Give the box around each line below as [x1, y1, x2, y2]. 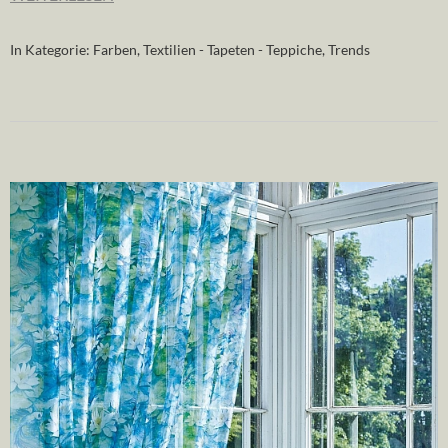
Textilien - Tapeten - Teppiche [143, 41, 322, 59]
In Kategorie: [10, 41, 93, 59]
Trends [328, 41, 370, 59]
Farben [93, 41, 137, 59]
